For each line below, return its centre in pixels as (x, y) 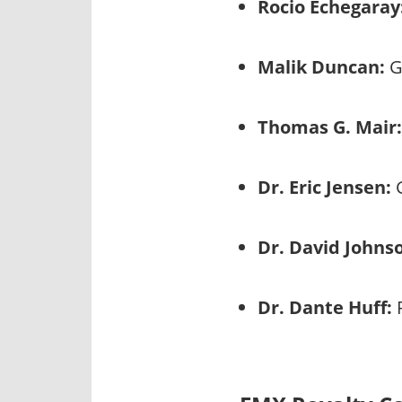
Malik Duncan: (321, 67)
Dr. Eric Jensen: (324, 188)
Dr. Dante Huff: (325, 308)
